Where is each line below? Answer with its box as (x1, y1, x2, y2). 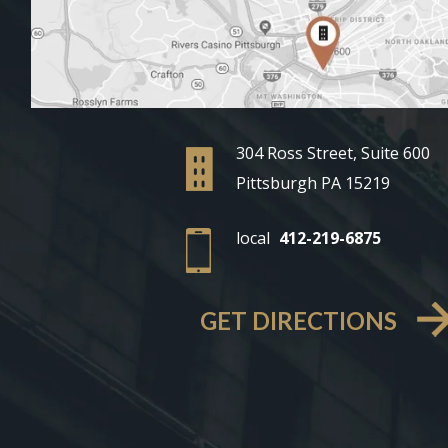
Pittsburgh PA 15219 (235, 172, 390, 195)
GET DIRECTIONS (199, 306, 397, 336)
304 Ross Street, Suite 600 (235, 142, 430, 165)
